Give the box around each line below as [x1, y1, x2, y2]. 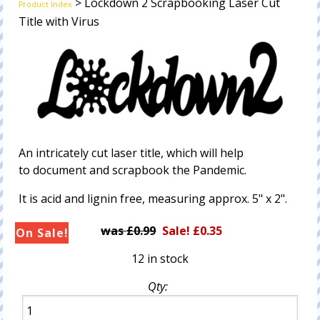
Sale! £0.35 [162, 222, 223, 239]
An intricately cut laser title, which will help [19, 144, 244, 161]
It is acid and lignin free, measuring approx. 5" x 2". [19, 190, 288, 206]
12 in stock [131, 250, 189, 266]
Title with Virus [19, 14, 100, 30]
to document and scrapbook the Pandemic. [19, 161, 247, 178]
